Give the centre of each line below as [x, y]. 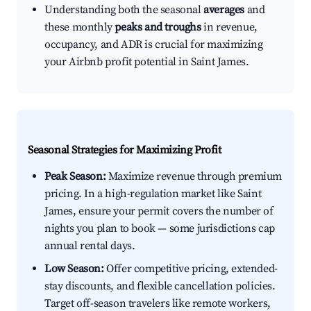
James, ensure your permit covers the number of [159, 211]
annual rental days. [90, 246]
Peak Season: [75, 177]
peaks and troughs [158, 27]
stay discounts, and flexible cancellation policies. [160, 286]
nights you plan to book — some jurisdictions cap [160, 229]
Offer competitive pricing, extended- [191, 269]
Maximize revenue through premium [194, 177]
